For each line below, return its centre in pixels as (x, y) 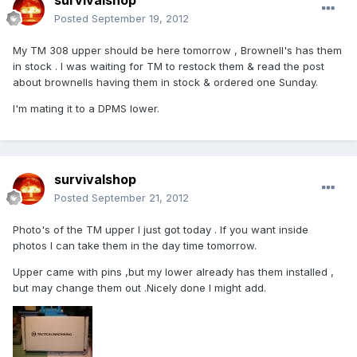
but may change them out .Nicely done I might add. (139, 288)
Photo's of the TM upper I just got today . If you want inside (161, 230)
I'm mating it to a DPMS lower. (86, 109)
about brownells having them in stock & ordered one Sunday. (165, 82)
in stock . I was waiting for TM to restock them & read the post (169, 67)
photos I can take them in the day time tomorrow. (135, 246)
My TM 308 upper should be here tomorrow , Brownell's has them (177, 51)
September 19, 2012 (140, 19)
